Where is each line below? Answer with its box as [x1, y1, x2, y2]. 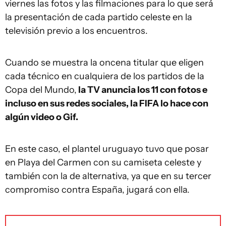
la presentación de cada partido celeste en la [5, 12, 192, 23]
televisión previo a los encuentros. [5, 25, 148, 36]
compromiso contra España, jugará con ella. [5, 184, 190, 195]
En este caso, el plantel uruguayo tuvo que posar [5, 143, 209, 154]
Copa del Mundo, [5, 84, 77, 95]
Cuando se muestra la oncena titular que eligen [5, 57, 204, 68]
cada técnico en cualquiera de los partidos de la [5, 71, 204, 82]
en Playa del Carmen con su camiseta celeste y [5, 157, 201, 168]
